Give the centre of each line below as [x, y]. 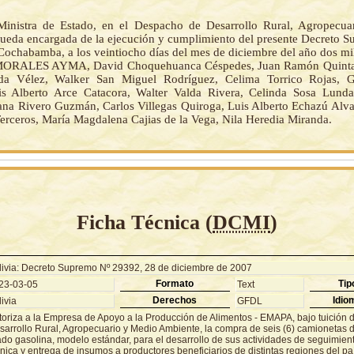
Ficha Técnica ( [145, 222]
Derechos [175, 300]
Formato [175, 283]
